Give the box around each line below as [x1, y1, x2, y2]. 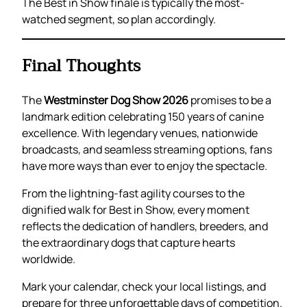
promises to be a [188, 93, 271, 108]
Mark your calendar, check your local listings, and [22, 279, 266, 295]
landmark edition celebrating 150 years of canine [22, 109, 264, 125]
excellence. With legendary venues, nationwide [22, 125, 258, 141]
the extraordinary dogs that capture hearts [22, 235, 235, 251]
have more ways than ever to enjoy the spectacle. [22, 158, 267, 174]
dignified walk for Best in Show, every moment [22, 202, 249, 218]
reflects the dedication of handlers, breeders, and [22, 219, 268, 234]
